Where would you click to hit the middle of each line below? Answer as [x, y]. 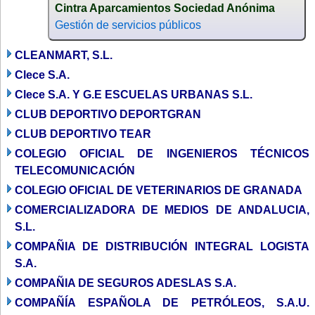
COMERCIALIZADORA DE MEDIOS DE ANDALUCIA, [162, 210]
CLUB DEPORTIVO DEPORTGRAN [108, 114]
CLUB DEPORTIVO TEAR [83, 134]
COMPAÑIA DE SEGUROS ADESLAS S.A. [126, 283]
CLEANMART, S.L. [64, 55]
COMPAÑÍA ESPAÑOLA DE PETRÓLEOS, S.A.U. [162, 302]
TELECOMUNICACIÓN [75, 170]
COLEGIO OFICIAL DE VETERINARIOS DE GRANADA [159, 190]
